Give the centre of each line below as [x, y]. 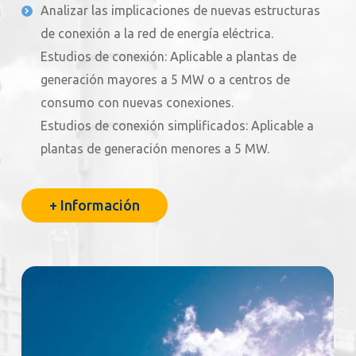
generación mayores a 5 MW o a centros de [165, 80]
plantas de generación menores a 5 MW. [155, 149]
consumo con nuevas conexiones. [137, 103]
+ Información [95, 205]
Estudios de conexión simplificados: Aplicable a [177, 126]
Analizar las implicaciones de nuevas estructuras [180, 11]
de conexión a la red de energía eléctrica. [157, 34]
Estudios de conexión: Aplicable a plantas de [168, 57]
